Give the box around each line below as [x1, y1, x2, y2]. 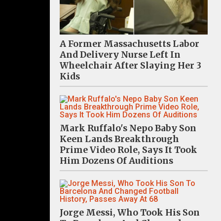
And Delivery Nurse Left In [60, 49, 181, 60]
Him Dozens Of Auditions [60, 155, 173, 166]
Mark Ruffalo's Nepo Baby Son [60, 122, 196, 134]
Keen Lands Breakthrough [60, 133, 179, 145]
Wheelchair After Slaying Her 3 [60, 60, 201, 71]
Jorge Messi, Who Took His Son [60, 207, 200, 218]
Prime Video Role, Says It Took [60, 144, 197, 155]
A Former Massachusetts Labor [60, 38, 199, 49]
